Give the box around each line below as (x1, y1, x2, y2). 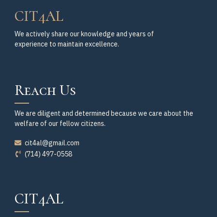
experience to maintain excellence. (15, 39, 119, 48)
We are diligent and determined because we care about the (15, 109, 193, 118)
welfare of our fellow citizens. (15, 119, 106, 128)
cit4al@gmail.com (25, 138, 79, 147)
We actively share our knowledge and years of (15, 29, 154, 38)
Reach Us (15, 81, 76, 100)
